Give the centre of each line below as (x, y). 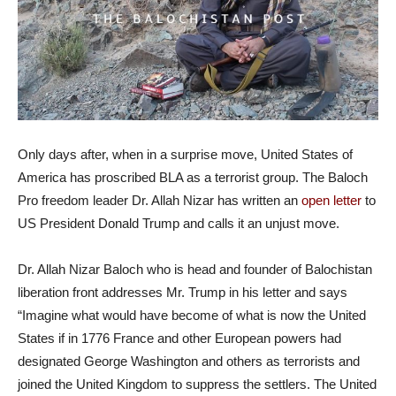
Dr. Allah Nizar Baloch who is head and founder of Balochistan (195, 269)
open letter (331, 200)
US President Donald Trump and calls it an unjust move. (179, 223)
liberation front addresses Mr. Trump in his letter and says (183, 292)
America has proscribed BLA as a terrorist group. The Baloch (193, 177)
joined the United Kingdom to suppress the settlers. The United (197, 384)
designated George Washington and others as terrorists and (189, 361)
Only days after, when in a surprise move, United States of (185, 154)
